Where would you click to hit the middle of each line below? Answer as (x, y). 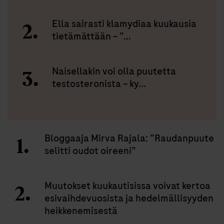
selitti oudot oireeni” (90, 150)
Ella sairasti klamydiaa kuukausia (124, 23)
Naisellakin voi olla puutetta (114, 71)
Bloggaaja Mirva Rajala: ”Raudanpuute (129, 138)
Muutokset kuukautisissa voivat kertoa (127, 185)
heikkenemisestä (81, 210)
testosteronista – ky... (99, 83)
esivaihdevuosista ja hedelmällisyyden (129, 198)
